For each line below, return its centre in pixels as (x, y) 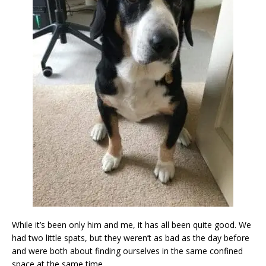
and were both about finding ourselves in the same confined (127, 251)
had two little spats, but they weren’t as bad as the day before (131, 237)
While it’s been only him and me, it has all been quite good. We (132, 224)
